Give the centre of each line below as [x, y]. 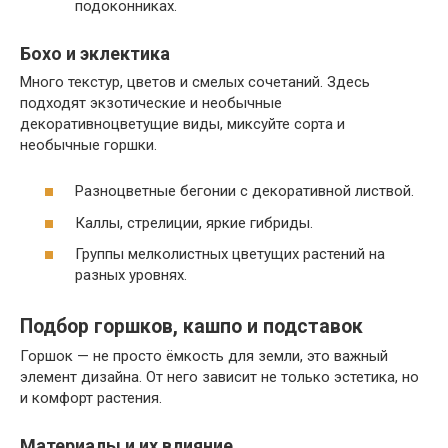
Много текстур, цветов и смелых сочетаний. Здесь [195, 81]
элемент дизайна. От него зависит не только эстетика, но [219, 377]
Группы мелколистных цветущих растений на [230, 254]
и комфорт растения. [91, 398]
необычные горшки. [88, 144]
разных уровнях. [131, 275]
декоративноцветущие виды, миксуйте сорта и [182, 123]
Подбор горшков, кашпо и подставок [191, 326]
